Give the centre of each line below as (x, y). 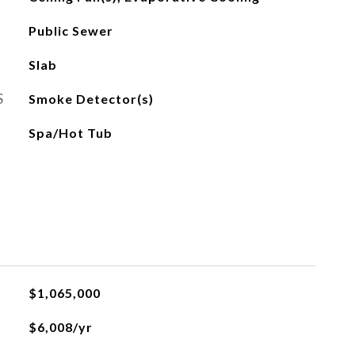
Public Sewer (71, 31)
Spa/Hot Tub (70, 133)
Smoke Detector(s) (91, 99)
